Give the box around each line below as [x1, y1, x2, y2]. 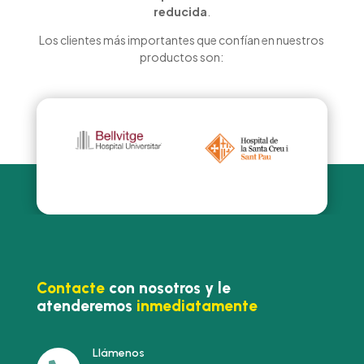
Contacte [36, 278, 105, 297]
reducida [153, 4, 207, 19]
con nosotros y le [104, 278, 231, 297]
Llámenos [92, 345, 145, 360]
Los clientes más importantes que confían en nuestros [39, 32, 325, 48]
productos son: [140, 50, 224, 65]
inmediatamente [136, 296, 258, 315]
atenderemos [36, 296, 136, 315]
